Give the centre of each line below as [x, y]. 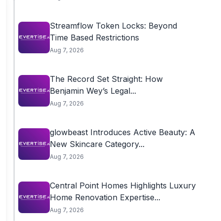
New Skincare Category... [97, 144]
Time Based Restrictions [94, 37]
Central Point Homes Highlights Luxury [123, 185]
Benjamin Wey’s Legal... [93, 91]
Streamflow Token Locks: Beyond [113, 26]
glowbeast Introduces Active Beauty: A [122, 132]
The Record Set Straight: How [106, 79]
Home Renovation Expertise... [105, 197]
